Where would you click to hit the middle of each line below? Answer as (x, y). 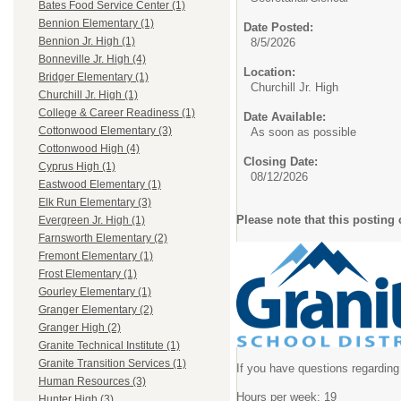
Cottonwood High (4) (89, 149)
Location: (269, 72)
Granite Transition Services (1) (112, 364)
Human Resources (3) (92, 382)
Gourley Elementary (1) (95, 292)
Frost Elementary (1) (88, 274)
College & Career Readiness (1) (117, 113)
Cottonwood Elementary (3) (105, 131)
